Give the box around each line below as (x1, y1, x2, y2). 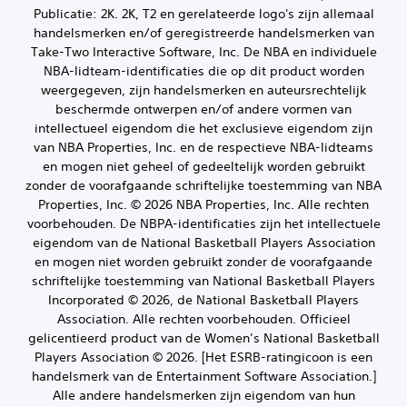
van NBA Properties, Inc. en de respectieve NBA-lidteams (34, 138, 373, 155)
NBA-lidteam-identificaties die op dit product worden (43, 62, 364, 79)
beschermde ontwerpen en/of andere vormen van (55, 100, 352, 117)
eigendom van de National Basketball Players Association (32, 233, 375, 251)
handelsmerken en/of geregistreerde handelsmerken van (33, 24, 374, 41)
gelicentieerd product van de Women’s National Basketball (27, 329, 380, 346)
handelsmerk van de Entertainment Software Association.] (31, 367, 376, 384)
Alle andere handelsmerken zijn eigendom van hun (52, 386, 355, 403)
